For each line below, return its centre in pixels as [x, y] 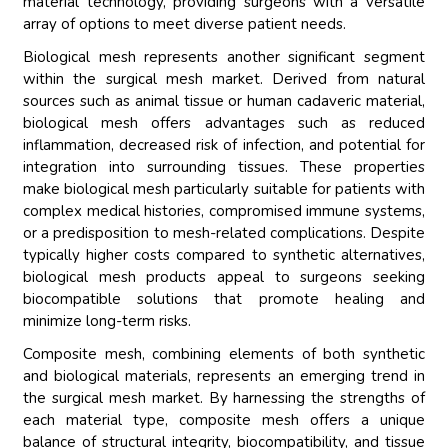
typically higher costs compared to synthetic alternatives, [224, 255]
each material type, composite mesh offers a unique [224, 420]
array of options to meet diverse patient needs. [185, 24]
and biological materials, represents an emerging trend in [224, 376]
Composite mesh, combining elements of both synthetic [224, 354]
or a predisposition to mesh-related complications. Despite [224, 233]
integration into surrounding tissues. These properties [224, 167]
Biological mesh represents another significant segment [224, 57]
